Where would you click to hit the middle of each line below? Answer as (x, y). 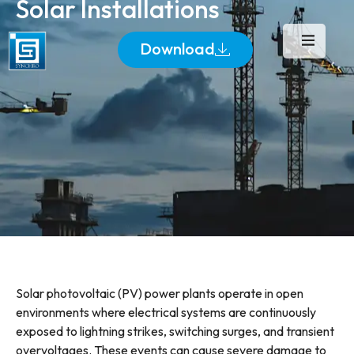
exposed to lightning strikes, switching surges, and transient (175, 331)
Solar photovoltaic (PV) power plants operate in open (160, 294)
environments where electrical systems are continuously (166, 313)
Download (177, 49)
